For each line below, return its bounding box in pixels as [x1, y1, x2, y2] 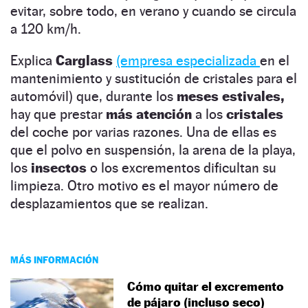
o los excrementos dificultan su [90, 159, 276, 176]
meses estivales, [177, 87, 284, 104]
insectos [31, 159, 90, 176]
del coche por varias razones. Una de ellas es [10, 123, 276, 140]
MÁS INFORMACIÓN [10, 253, 98, 265]
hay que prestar [10, 105, 106, 122]
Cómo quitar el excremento [127, 278, 284, 294]
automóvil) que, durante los [10, 87, 177, 104]
